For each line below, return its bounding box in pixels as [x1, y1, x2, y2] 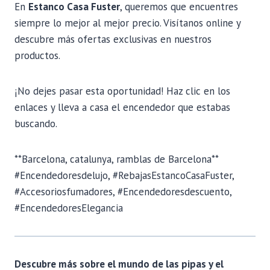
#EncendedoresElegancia [14, 201, 123, 215]
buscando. [14, 116, 57, 130]
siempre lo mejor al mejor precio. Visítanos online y [14, 16, 240, 30]
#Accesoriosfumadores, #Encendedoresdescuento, [14, 184, 231, 198]
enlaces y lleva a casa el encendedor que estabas [14, 100, 230, 114]
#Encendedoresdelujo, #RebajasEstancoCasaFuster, [14, 168, 234, 182]
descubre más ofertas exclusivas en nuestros [14, 32, 212, 46]
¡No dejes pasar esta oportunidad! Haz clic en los [14, 84, 230, 98]
